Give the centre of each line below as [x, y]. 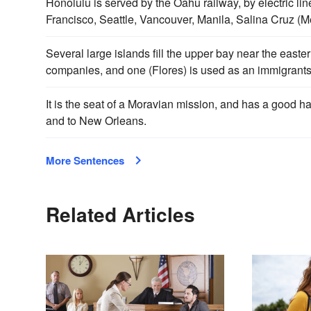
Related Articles [120, 214]
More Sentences [85, 160]
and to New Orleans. [96, 120]
